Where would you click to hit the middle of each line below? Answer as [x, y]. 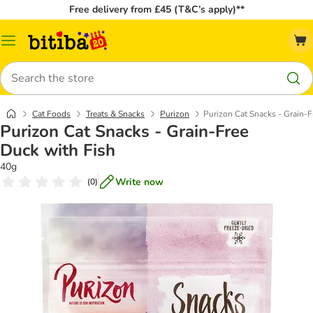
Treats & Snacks [115, 114]
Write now [139, 182]
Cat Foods [51, 114]
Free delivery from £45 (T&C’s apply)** [156, 9]
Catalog [25, 45]
